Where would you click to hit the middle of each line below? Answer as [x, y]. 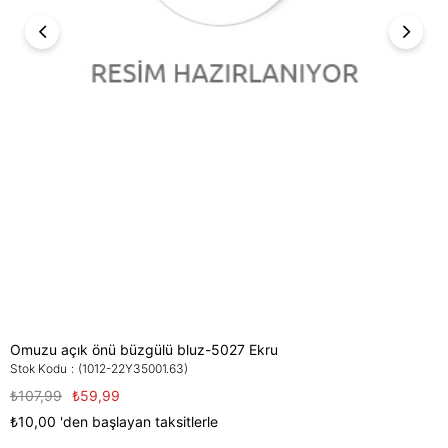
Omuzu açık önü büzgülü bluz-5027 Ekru [144, 349]
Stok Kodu [38, 368]
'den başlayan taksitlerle [139, 421]
